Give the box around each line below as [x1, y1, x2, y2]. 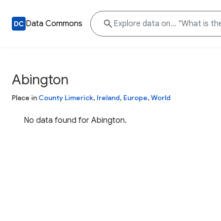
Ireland [97, 93, 120, 102]
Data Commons [26, 19, 82, 29]
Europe [123, 93, 147, 102]
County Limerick [38, 93, 93, 102]
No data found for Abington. [24, 115, 127, 125]
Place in [12, 93, 38, 102]
